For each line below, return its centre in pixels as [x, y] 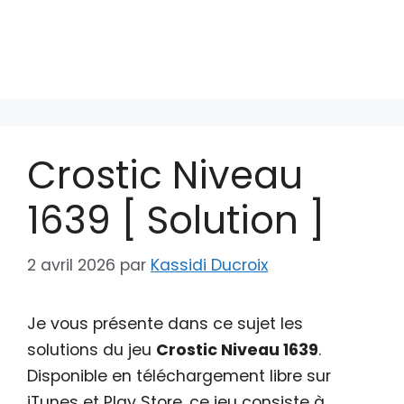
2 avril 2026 [71, 265]
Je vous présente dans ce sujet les [165, 323]
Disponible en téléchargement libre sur [179, 376]
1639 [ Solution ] [176, 220]
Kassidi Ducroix [209, 265]
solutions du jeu [92, 349]
